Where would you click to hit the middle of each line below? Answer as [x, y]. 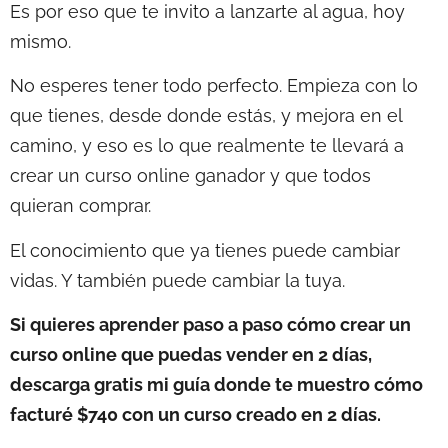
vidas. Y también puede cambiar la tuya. [177, 280]
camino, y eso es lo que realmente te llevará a [207, 146]
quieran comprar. [80, 206]
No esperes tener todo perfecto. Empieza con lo [214, 86]
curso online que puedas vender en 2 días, [191, 355]
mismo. [40, 41]
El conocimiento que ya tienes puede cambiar [205, 250]
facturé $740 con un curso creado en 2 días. [195, 415]
